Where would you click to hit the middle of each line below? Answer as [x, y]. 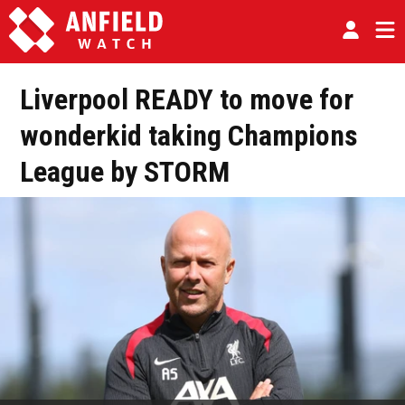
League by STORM [125, 172]
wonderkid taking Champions [189, 136]
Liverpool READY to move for [187, 99]
